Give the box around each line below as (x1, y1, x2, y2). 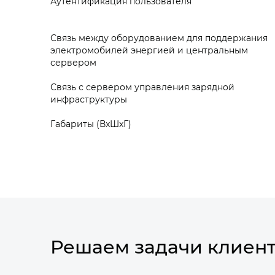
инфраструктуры (50, 93, 130, 105)
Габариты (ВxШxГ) (50, 118, 131, 130)
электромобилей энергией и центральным (50, 44, 248, 56)
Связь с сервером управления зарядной (50, 81, 234, 93)
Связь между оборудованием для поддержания (50, 32, 268, 44)
